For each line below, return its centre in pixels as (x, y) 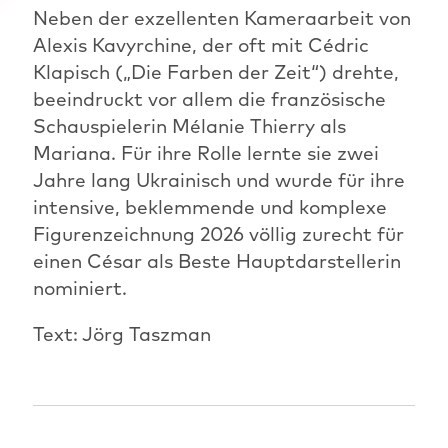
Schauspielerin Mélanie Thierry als (189, 125)
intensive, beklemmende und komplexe (209, 206)
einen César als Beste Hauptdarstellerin (216, 260)
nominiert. (79, 287)
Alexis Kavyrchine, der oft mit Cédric (200, 44)
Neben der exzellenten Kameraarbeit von (221, 17)
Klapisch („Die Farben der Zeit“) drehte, (215, 71)
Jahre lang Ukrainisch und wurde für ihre (218, 179)
